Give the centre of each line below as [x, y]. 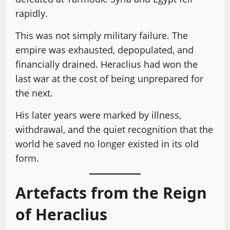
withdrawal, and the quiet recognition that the [114, 129]
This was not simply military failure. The [102, 35]
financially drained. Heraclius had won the [107, 64]
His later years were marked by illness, [98, 115]
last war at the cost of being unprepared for [109, 78]
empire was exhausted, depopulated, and [104, 50]
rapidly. [32, 13]
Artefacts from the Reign [111, 193]
